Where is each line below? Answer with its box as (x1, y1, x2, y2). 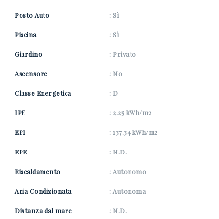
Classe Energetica (15, 89, 71, 97)
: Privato (109, 50, 136, 58)
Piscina (15, 30, 37, 39)
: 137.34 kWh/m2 (109, 128, 158, 136)
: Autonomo (109, 167, 147, 175)
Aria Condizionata (15, 187, 72, 195)
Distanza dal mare (15, 206, 72, 215)
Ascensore (15, 69, 48, 78)
